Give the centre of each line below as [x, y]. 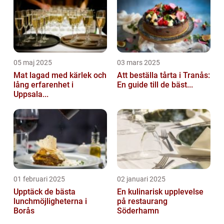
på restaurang [142, 201]
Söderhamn [138, 211]
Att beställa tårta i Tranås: [163, 75]
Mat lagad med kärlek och [60, 75]
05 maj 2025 [33, 63]
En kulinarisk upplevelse [160, 192]
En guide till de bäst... [155, 85]
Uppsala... [31, 94]
